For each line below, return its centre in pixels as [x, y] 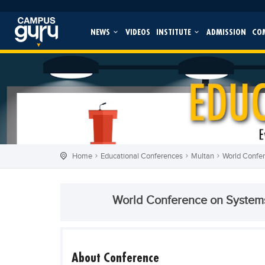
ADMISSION [226, 32]
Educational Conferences [142, 156]
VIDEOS [138, 32]
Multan [203, 156]
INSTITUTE [174, 32]
